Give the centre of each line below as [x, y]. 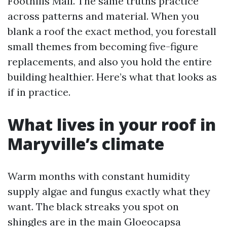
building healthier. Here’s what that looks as [112, 77]
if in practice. [39, 92]
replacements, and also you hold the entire [110, 62]
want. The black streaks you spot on [93, 206]
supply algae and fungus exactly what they [109, 191]
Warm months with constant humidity [99, 176]
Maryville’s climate [86, 144]
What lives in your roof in [112, 124]
